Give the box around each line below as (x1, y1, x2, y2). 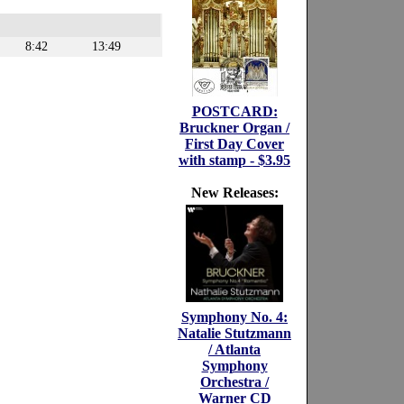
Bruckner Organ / (179, 120, 289, 135)
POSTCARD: (191, 104, 278, 119)
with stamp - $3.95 (179, 152, 290, 168)
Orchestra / (200, 374, 269, 390)
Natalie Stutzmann (178, 326, 291, 341)
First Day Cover (185, 136, 284, 151)
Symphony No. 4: (181, 309, 288, 325)
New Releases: (190, 185, 279, 200)
